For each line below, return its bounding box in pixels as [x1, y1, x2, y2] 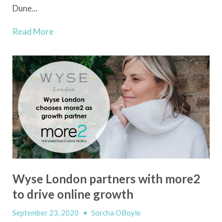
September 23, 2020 [12, 208, 80, 217]
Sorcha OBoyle [91, 208, 141, 217]
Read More [12, 26, 54, 37]
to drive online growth [12, 186, 133, 201]
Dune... [12, 2, 38, 13]
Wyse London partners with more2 [12, 171, 200, 186]
